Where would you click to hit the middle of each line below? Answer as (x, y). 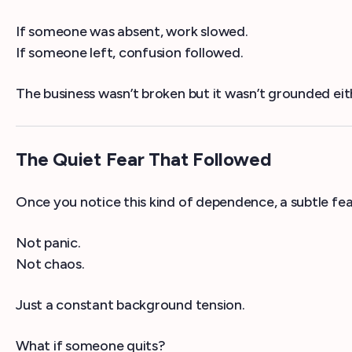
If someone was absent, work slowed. (132, 32)
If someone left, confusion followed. (130, 53)
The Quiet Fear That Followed (144, 159)
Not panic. (48, 243)
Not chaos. (50, 264)
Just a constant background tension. (130, 305)
